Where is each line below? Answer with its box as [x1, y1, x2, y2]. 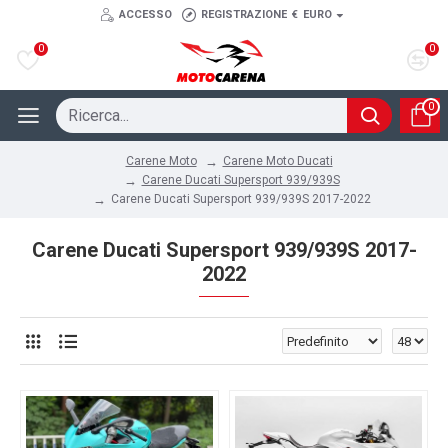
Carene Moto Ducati [222, 153, 333, 168]
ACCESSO [119, 8, 172, 21]
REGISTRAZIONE [201, 8, 287, 21]
